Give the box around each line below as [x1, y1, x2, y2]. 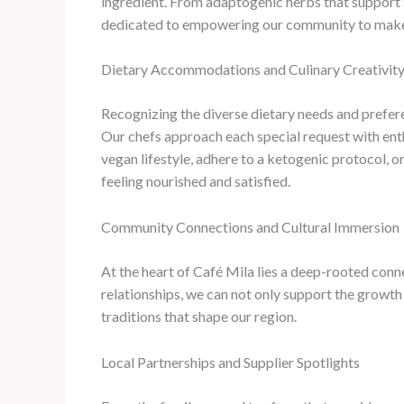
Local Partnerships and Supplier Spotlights [101, 353, 360, 371]
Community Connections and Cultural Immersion [101, 217, 399, 235]
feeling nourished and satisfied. [101, 172, 290, 190]
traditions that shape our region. [101, 307, 297, 325]
